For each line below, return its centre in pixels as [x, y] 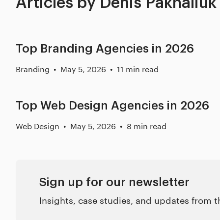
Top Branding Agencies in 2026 [105, 49]
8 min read [147, 126]
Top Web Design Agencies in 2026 [112, 106]
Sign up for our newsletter [114, 182]
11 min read [138, 69]
